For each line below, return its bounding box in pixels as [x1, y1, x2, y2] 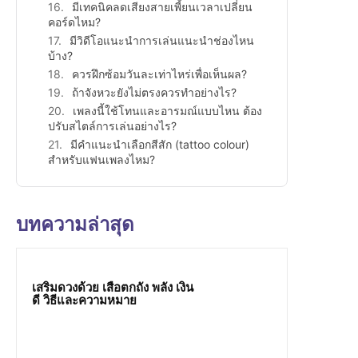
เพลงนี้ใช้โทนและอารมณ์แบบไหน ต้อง [73, 104, 262, 118]
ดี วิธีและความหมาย [32, 294, 137, 308]
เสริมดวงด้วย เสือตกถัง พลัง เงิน [32, 281, 193, 295]
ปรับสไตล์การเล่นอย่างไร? [48, 119, 177, 133]
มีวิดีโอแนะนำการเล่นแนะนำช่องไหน [70, 34, 254, 48]
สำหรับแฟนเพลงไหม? [48, 153, 155, 167]
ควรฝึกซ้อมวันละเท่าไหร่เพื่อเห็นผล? [72, 67, 247, 82]
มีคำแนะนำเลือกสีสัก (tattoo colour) [70, 137, 249, 152]
